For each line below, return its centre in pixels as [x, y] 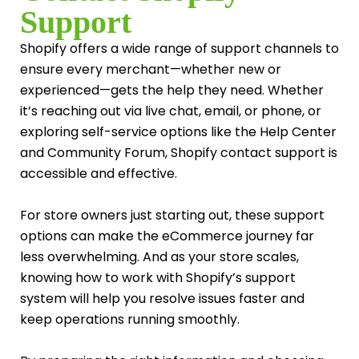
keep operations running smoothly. [130, 320]
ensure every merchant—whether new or [151, 70]
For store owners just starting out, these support [172, 216]
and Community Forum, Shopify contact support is [179, 153]
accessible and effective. [99, 174]
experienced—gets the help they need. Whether [172, 91]
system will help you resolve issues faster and [162, 299]
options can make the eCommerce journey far [167, 236]
